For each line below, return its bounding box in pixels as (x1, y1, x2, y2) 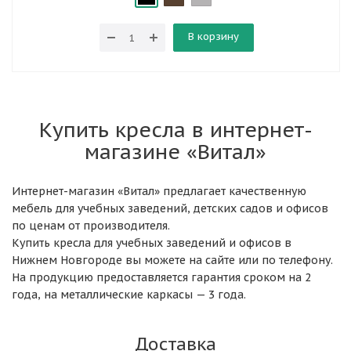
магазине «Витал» (85, 138, 266, 165)
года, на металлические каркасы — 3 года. (12, 288, 246, 302)
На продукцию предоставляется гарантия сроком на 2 (12, 270, 311, 284)
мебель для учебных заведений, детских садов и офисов (12, 201, 328, 215)
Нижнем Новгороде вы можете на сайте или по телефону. (12, 253, 333, 267)
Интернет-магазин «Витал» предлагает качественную (12, 184, 306, 198)
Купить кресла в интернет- (38, 116, 313, 143)
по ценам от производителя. (12, 219, 170, 233)
